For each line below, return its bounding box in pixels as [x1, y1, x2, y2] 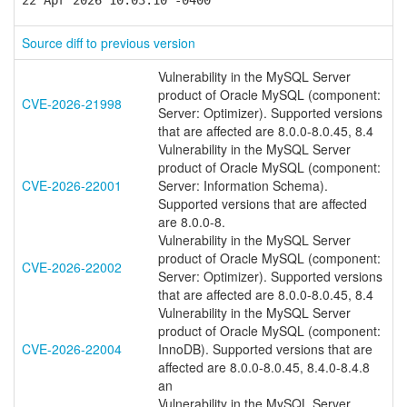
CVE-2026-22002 [22, 258, 122, 276]
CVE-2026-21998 [22, 94, 122, 113]
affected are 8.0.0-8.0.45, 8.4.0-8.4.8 [158, 358, 370, 376]
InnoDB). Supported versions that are [158, 340, 372, 358]
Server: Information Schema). [158, 176, 328, 194]
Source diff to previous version [22, 34, 195, 52]
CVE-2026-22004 [22, 340, 122, 358]
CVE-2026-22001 [22, 176, 122, 194]
